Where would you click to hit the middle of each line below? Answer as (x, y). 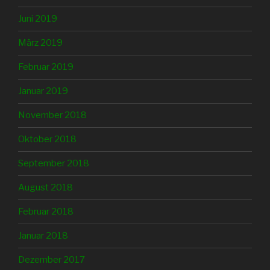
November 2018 (52, 115)
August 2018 (46, 188)
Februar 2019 (46, 67)
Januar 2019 (43, 91)
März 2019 (40, 43)
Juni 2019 (38, 19)
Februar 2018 (46, 212)
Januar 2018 (43, 236)
